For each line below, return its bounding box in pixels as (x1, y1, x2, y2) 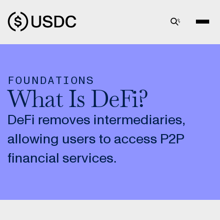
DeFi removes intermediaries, (7, 113, 185, 127)
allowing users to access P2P (7, 133, 184, 146)
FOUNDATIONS (7, 76, 95, 86)
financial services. (7, 152, 116, 165)
